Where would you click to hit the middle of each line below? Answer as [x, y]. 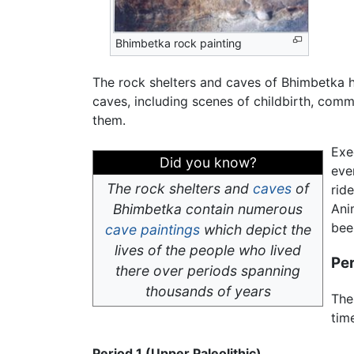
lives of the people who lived [208, 250]
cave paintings [152, 230]
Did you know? [208, 163]
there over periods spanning [208, 271]
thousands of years [208, 292]
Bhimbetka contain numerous [208, 209]
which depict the [255, 230]
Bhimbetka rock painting [179, 43]
